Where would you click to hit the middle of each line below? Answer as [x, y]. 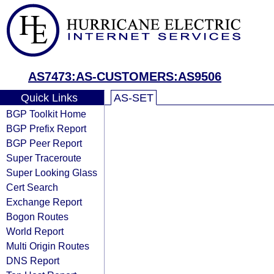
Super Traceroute [44, 158]
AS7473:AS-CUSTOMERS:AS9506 [125, 76]
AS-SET [134, 98]
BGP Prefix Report [46, 128]
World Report [35, 231]
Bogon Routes [37, 217]
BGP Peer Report [44, 143]
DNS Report [33, 261]
